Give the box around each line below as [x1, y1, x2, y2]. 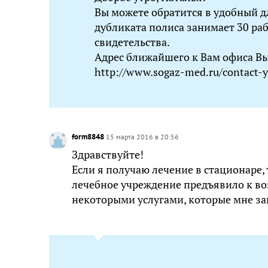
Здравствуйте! [72, 148, 144, 162]
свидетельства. [95, 35, 170, 49]
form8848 [72, 132, 106, 142]
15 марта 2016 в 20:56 [106, 132, 179, 141]
